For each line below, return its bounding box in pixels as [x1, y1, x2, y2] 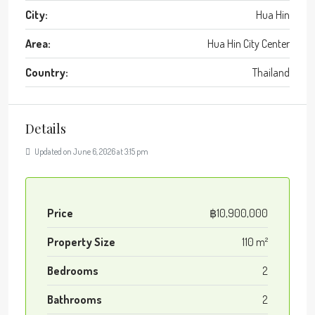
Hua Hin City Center [207, 36, 290, 51]
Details [25, 120, 66, 137]
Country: [25, 65, 68, 79]
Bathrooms [47, 292, 102, 307]
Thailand [252, 65, 290, 79]
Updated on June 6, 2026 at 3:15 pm [33, 146, 148, 157]
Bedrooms [47, 263, 98, 278]
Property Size [47, 234, 115, 249]
